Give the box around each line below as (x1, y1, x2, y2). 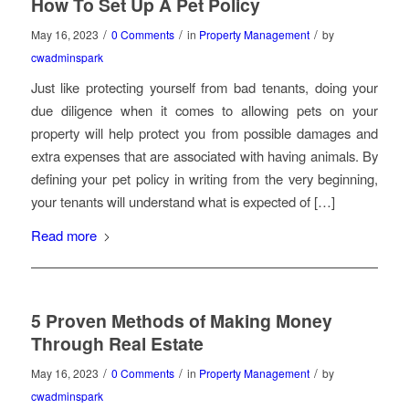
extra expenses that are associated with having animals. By (30, 145, 379, 165)
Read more (30, 225, 97, 246)
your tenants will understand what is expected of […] (30, 191, 335, 211)
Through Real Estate (30, 330, 204, 357)
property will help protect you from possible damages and (30, 122, 379, 142)
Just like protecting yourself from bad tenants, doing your (30, 77, 379, 97)
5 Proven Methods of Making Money (30, 308, 332, 334)
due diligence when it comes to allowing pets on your (30, 100, 379, 120)
